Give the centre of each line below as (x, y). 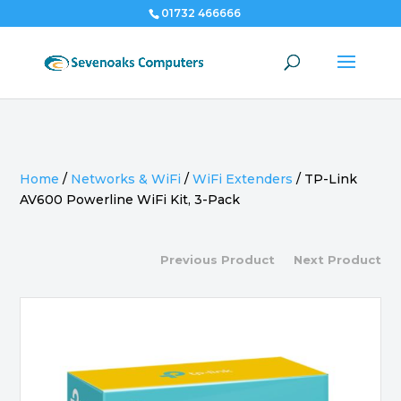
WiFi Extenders (243, 179)
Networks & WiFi (126, 179)
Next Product (337, 260)
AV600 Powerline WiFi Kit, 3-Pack (130, 200)
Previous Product (218, 260)
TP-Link (331, 179)
